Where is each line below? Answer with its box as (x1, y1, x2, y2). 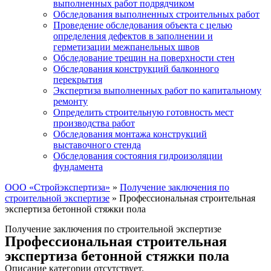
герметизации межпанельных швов (53, 42, 200, 52)
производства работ (53, 118, 135, 128)
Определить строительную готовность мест (53, 107, 233, 117)
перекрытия (53, 74, 102, 85)
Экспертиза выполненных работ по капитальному (53, 85, 261, 96)
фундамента (53, 162, 103, 172)
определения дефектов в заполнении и (53, 31, 213, 41)
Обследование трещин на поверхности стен (53, 53, 235, 63)
